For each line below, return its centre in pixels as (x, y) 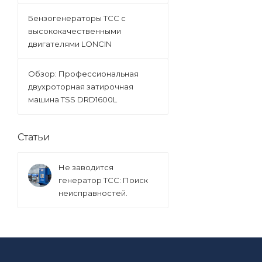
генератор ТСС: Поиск (103, 180)
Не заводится (86, 167)
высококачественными (75, 31)
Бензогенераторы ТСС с (77, 18)
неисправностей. (93, 193)
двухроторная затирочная (81, 86)
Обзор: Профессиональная (83, 73)
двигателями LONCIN (70, 44)
